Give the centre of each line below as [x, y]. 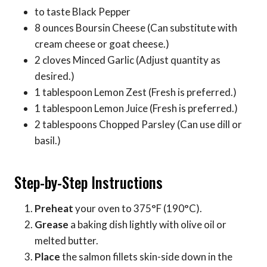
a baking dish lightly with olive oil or [148, 225]
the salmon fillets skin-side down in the [146, 257]
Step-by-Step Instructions [89, 182]
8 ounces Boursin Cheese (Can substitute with [136, 28]
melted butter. [66, 241]
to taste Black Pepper [83, 12]
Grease [52, 225]
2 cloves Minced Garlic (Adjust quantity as [128, 60]
